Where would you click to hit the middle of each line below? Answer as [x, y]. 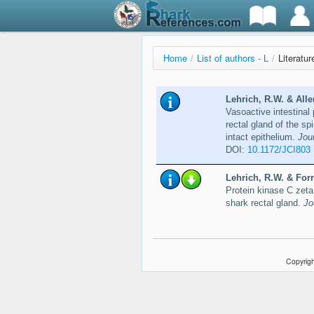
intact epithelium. [261, 137]
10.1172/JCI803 [279, 150]
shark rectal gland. [264, 203]
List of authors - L [233, 58]
